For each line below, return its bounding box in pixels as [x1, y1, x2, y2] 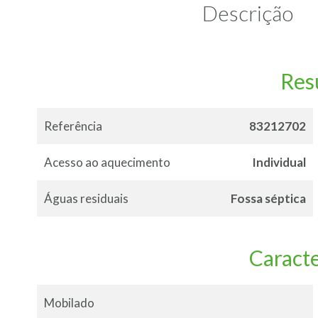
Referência [44, 119, 102, 134]
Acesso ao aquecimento [44, 155, 170, 170]
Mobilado [44, 295, 94, 311]
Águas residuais [44, 191, 128, 207]
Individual [251, 155, 306, 170]
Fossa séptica [230, 191, 306, 207]
